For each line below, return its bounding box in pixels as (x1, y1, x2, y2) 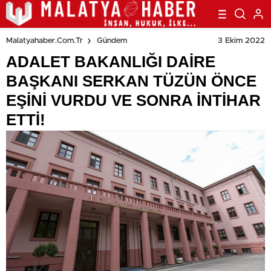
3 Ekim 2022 (218, 37, 265, 45)
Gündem (97, 37, 127, 45)
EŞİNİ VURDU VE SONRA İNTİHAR (6, 91, 261, 109)
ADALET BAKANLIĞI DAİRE (6, 53, 215, 71)
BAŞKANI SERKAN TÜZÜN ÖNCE (6, 72, 256, 90)
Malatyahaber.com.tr (6, 37, 83, 45)
